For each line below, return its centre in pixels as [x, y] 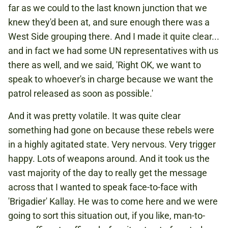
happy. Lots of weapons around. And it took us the [109, 159]
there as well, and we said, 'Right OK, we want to [105, 65]
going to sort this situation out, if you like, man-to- [107, 216]
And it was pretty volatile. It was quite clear [94, 116]
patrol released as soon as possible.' [81, 93]
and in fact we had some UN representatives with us [113, 51]
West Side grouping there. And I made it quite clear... [114, 36]
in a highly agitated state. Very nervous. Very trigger [112, 144]
